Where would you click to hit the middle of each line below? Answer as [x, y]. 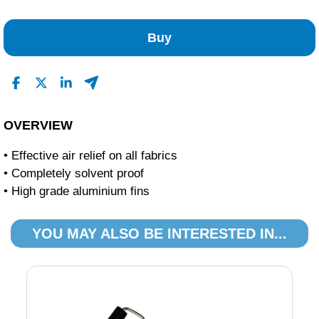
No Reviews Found [117, 16]
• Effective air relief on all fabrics [90, 156]
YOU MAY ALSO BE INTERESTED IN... [159, 234]
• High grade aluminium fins [77, 192]
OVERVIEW [38, 126]
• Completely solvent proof [74, 174]
